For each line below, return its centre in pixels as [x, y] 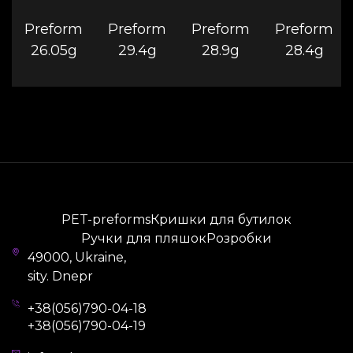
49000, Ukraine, [77, 258]
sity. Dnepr [60, 277]
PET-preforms [106, 220]
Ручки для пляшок [144, 239]
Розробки [239, 239]
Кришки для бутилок [221, 220]
